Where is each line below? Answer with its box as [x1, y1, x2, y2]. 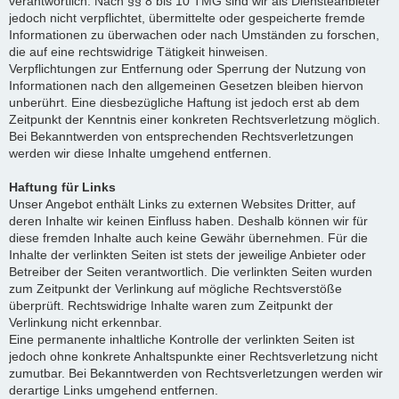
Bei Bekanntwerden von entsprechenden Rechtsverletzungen [9, 129, 354, 143]
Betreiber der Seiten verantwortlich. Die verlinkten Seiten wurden [9, 265, 372, 279]
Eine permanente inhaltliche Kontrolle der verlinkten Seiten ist [9, 332, 354, 346]
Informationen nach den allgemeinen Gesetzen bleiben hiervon [9, 78, 363, 93]
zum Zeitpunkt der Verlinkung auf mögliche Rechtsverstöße [9, 281, 342, 296]
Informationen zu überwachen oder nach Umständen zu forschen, [9, 28, 379, 42]
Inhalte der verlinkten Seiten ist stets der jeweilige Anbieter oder [9, 248, 366, 262]
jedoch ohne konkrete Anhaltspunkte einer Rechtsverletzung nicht [9, 349, 378, 363]
